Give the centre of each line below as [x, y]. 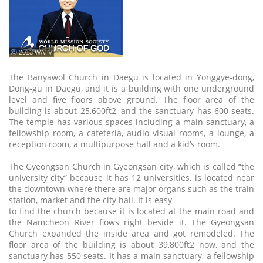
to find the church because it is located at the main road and [131, 211]
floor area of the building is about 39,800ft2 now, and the [131, 245]
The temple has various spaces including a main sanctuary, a [131, 122]
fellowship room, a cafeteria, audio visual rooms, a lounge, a [131, 133]
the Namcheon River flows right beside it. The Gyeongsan [131, 222]
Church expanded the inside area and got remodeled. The [131, 233]
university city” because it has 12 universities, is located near [131, 178]
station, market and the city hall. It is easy [90, 200]
